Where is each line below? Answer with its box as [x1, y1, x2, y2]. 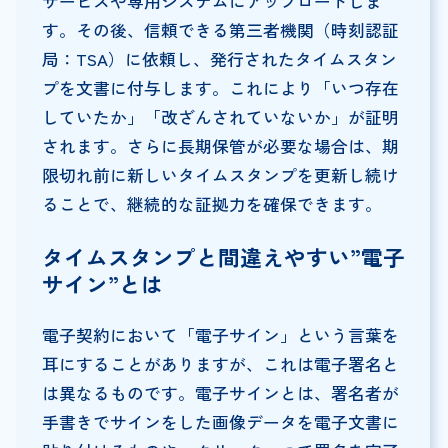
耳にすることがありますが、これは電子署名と [41, 352, 399, 376]
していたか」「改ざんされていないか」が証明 [41, 105, 399, 130]
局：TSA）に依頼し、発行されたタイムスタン [41, 47, 397, 72]
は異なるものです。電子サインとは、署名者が [41, 381, 399, 405]
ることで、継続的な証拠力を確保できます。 [41, 192, 382, 217]
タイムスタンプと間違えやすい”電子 [41, 241, 405, 273]
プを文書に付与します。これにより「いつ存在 [41, 76, 399, 101]
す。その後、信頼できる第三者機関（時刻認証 [41, 18, 399, 43]
